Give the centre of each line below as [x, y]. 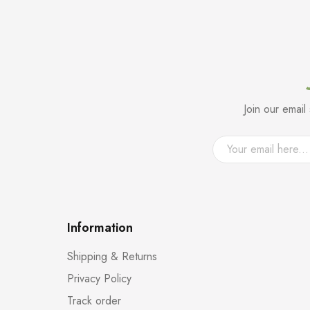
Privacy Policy [99, 279]
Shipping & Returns [112, 257]
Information [100, 228]
